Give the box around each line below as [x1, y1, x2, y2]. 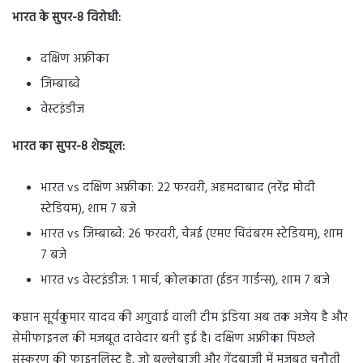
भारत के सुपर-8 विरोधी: [12, 8, 121, 28]
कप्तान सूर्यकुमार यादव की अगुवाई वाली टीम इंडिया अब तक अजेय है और [12, 308, 348, 327]
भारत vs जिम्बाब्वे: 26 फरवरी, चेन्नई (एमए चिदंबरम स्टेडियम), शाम [41, 224, 343, 244]
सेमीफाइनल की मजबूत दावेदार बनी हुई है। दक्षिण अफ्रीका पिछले [12, 329, 315, 348]
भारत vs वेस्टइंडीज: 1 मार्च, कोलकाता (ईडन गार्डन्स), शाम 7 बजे [41, 271, 330, 290]
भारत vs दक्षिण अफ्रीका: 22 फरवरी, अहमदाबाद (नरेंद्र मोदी [41, 178, 315, 198]
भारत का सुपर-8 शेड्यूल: [12, 137, 125, 156]
